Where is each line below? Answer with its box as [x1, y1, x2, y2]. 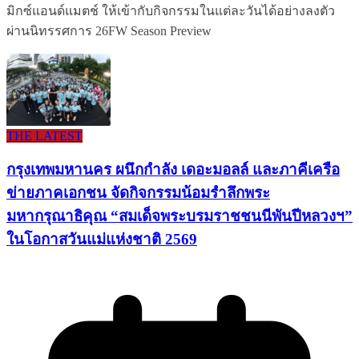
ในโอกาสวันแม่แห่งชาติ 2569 [6, 231, 197, 248]
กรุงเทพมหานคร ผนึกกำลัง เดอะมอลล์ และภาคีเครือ [6, 161, 340, 179]
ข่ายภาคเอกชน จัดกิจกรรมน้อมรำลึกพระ [6, 184, 270, 202]
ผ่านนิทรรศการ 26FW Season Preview [6, 23, 212, 38]
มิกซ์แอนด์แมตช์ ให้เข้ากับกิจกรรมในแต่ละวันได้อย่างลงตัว [6, 3, 335, 18]
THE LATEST [6, 128, 83, 143]
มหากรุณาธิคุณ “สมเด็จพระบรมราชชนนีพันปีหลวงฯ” [6, 208, 353, 225]
